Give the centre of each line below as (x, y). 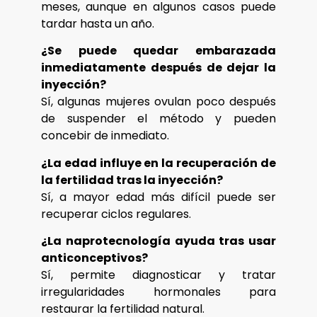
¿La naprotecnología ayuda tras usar (158, 241)
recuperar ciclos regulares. (116, 214)
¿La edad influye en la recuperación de (158, 163)
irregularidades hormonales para (158, 292)
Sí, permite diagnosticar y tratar (158, 275)
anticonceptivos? (94, 258)
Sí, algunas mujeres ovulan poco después (158, 102)
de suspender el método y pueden (158, 119)
